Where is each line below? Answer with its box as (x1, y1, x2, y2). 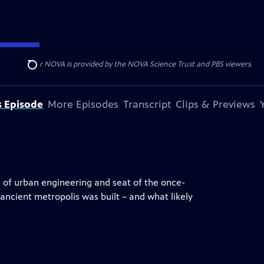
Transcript (123, 98, 171, 111)
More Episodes (48, 98, 118, 111)
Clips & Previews (176, 98, 255, 111)
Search (27, 65, 56, 77)
